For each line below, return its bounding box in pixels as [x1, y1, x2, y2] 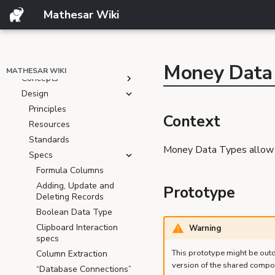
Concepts [21, 72, 58, 84]
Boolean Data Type [36, 206, 112, 218]
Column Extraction [36, 248, 107, 260]
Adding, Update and [36, 180, 114, 192]
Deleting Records [36, 191, 104, 203]
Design [21, 88, 48, 99]
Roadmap [21, 57, 58, 69]
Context [163, 111, 220, 132]
